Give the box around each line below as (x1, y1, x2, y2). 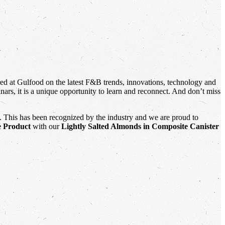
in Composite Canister (143, 122, 219, 131)
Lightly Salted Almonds (61, 122, 141, 131)
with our (31, 122, 61, 131)
